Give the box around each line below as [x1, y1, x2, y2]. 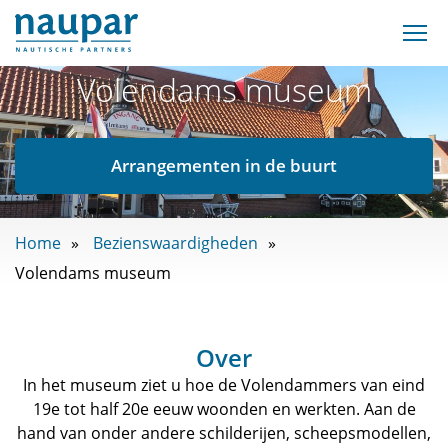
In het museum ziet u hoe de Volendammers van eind [23, 374, 425, 396]
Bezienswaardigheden [93, 232, 258, 254]
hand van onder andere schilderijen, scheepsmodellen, [17, 422, 431, 444]
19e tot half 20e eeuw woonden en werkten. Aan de [32, 398, 416, 420]
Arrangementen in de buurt [111, 154, 337, 177]
